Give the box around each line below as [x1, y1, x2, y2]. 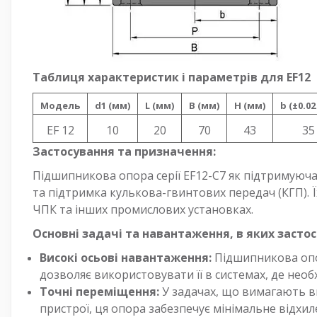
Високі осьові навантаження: [40, 249, 212, 265]
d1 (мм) [95, 98, 130, 112]
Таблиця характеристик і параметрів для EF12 [33, 69, 311, 85]
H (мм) [234, 98, 265, 112]
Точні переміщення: [40, 283, 159, 299]
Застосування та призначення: [33, 143, 216, 159]
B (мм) [189, 98, 219, 112]
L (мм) [145, 98, 174, 112]
